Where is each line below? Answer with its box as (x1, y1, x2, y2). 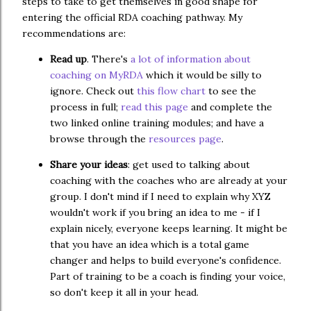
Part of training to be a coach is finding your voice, (50, 270, 285, 283)
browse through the (50, 133, 149, 146)
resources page (149, 133, 221, 146)
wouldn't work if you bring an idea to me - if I (50, 206, 260, 219)
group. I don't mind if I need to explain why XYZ (50, 190, 271, 203)
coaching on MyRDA (50, 69, 146, 82)
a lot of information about (131, 53, 251, 66)
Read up (50, 53, 87, 66)
